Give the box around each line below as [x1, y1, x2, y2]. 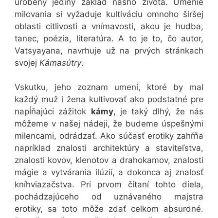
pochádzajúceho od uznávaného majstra [15, 192, 203, 202]
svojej [15, 57, 39, 68]
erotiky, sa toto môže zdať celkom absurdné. [15, 204, 203, 214]
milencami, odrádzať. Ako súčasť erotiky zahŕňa [15, 131, 203, 141]
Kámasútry [39, 57, 81, 68]
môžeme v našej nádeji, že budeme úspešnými [15, 119, 203, 129]
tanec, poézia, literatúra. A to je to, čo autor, [15, 33, 203, 43]
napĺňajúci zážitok [15, 107, 91, 117]
